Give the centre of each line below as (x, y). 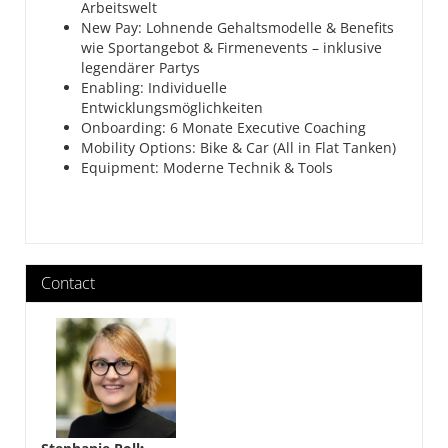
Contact (68, 283)
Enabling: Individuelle (154, 87)
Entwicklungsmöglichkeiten (172, 107)
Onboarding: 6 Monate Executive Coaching (223, 127)
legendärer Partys (140, 67)
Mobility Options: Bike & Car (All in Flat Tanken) (238, 147)
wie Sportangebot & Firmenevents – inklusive (231, 47)
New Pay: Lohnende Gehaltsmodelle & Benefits (237, 27)
